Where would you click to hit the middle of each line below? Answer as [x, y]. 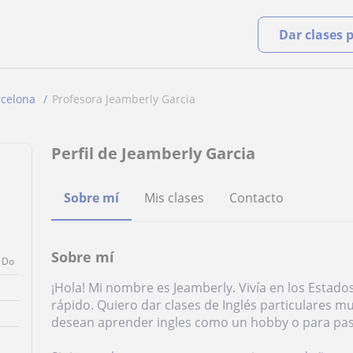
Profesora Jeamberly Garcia [124, 99]
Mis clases [175, 198]
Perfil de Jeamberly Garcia [154, 153]
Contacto [257, 198]
